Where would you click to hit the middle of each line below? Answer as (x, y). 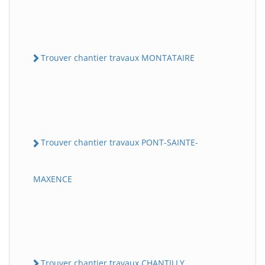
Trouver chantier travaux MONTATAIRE (118, 58)
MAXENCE (53, 179)
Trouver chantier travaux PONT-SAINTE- (119, 143)
